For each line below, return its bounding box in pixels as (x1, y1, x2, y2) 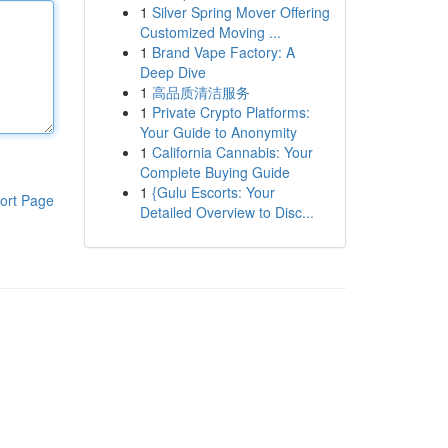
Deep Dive (139, 62, 206, 82)
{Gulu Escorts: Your (151, 182, 275, 202)
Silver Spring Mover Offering (151, 2, 330, 22)
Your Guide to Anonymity (139, 122, 297, 142)
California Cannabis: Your (151, 142, 313, 162)
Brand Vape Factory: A (151, 42, 295, 62)
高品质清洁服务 (151, 82, 250, 102)
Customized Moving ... (139, 22, 281, 42)
